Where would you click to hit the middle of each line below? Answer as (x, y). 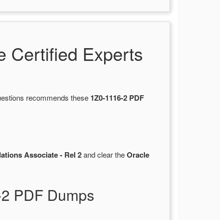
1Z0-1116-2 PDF (117, 98)
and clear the (104, 155)
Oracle (138, 155)
